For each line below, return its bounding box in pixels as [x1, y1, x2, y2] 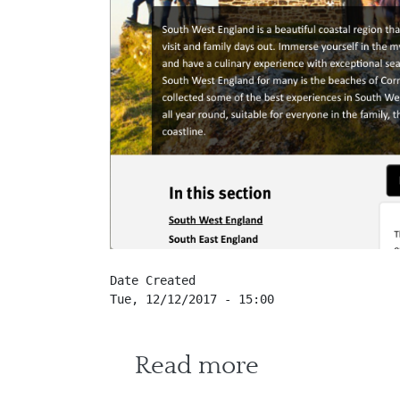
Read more [135, 351, 259, 380]
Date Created [110, 273, 196, 288]
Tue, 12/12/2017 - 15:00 [110, 292, 274, 307]
